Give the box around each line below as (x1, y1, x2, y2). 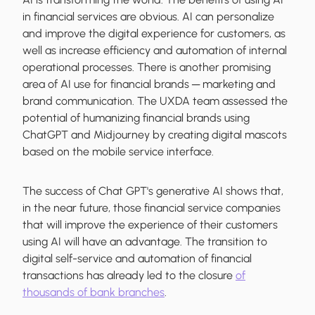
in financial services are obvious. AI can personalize (22, 10, 274, 24)
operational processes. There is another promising (22, 60, 271, 75)
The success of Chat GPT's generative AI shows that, (22, 184, 283, 198)
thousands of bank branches (22, 285, 165, 300)
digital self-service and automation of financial (22, 252, 252, 266)
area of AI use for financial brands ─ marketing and (22, 77, 276, 91)
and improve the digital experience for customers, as (22, 27, 285, 41)
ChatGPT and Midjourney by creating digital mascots (22, 128, 287, 142)
